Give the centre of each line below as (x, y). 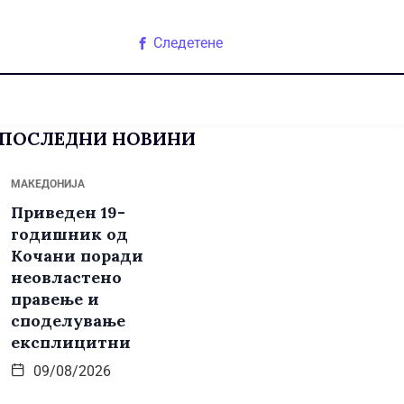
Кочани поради (77, 256)
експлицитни (71, 343)
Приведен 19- (68, 213)
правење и (55, 299)
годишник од (69, 234)
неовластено (66, 278)
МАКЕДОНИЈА (48, 184)
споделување (68, 321)
